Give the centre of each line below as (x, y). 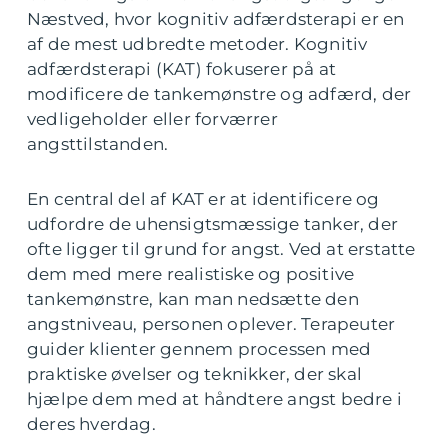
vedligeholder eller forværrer (152, 119)
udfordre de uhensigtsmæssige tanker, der (213, 224)
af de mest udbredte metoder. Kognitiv (197, 44)
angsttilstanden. (98, 144)
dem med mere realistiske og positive (191, 274)
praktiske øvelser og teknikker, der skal (195, 374)
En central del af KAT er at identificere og (203, 199)
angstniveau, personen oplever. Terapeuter (211, 324)
